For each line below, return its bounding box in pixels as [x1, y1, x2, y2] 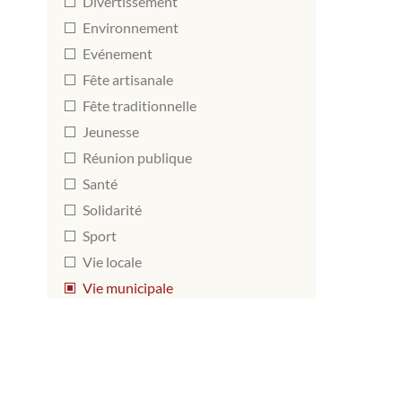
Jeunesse [83, 122, 139, 140]
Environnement [83, 18, 179, 36]
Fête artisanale [83, 70, 173, 88]
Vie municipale [83, 278, 173, 296]
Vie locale [83, 252, 142, 270]
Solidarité [83, 200, 142, 218]
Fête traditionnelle [83, 96, 197, 114]
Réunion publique [83, 148, 192, 166]
